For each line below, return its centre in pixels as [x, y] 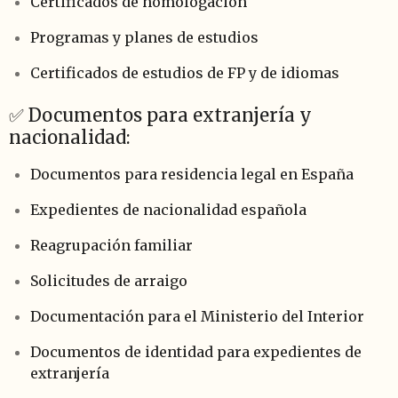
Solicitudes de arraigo [109, 280]
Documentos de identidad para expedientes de [196, 351]
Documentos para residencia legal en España [192, 174]
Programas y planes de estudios [144, 37]
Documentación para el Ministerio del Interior [197, 316]
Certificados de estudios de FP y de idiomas [185, 72]
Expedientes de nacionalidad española [168, 209]
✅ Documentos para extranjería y [160, 115]
